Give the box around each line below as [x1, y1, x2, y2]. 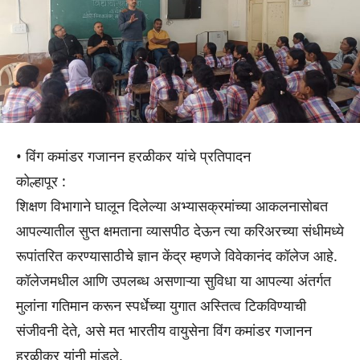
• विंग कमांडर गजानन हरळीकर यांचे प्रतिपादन [16, 146, 251, 166]
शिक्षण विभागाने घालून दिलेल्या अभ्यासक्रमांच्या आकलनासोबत [16, 196, 328, 216]
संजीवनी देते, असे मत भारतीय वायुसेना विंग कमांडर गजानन [16, 321, 312, 341]
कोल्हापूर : [16, 171, 66, 191]
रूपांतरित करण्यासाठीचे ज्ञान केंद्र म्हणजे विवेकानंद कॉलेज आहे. [16, 246, 337, 266]
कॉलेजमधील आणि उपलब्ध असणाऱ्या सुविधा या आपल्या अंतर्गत [16, 271, 331, 291]
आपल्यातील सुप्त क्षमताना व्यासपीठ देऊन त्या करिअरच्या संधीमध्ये [16, 221, 344, 241]
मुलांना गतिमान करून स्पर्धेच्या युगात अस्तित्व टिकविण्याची [16, 296, 306, 316]
